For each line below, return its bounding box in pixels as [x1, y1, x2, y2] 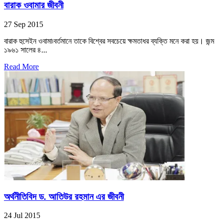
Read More [4, 62, 39, 71]
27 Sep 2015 [4, 20, 43, 28]
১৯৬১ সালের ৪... [4, 46, 47, 54]
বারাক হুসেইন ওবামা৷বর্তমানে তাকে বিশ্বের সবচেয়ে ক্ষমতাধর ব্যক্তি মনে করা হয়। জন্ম [4, 37, 214, 45]
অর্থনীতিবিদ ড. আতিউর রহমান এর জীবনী [4, 191, 124, 202]
